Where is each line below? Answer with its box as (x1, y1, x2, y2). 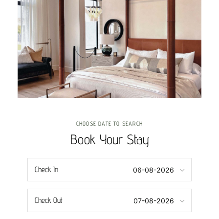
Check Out (34, 196, 63, 205)
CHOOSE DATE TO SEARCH (76, 120, 143, 127)
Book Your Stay (70, 131, 149, 147)
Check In (34, 165, 58, 174)
